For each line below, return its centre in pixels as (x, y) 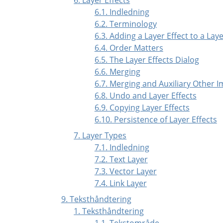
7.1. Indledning (122, 147)
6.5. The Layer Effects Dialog (147, 59)
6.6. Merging (117, 71)
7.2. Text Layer (121, 159)
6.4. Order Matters (129, 48)
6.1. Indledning (122, 12)
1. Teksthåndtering (109, 211)
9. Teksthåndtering (96, 199)
